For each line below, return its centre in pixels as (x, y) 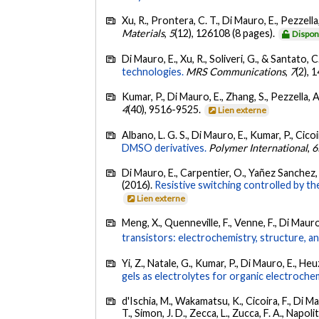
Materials (143, 33)
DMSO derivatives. (164, 147)
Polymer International (258, 147)
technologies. (153, 71)
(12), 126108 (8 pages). (226, 33)
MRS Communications (236, 71)
